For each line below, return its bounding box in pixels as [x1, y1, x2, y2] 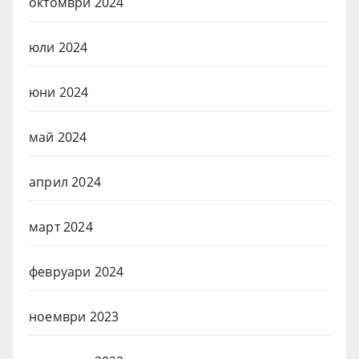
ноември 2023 [29, 308, 119, 326]
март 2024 [29, 218, 93, 236]
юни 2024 [29, 83, 89, 102]
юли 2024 [29, 38, 88, 57]
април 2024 [29, 173, 101, 192]
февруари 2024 [29, 263, 124, 281]
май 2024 [29, 128, 87, 147]
